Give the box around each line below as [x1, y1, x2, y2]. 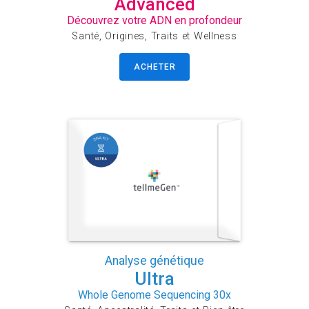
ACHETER [133, 61, 177, 72]
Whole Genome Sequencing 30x [78, 288, 231, 302]
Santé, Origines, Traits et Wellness [72, 30, 237, 43]
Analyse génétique [105, 254, 204, 268]
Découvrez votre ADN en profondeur [67, 14, 242, 28]
